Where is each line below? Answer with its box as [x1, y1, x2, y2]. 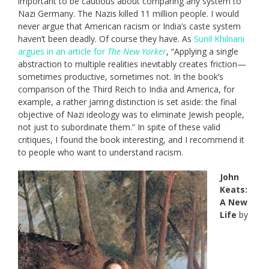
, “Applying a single [166, 46, 238, 58]
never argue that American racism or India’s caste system [18, 20, 241, 32]
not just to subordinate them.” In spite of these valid [18, 121, 220, 133]
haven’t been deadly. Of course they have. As [18, 33, 194, 45]
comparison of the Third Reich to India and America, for [18, 83, 235, 95]
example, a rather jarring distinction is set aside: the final [18, 96, 237, 108]
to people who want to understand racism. [18, 147, 183, 159]
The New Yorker [107, 46, 166, 58]
